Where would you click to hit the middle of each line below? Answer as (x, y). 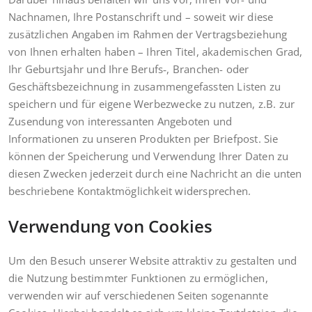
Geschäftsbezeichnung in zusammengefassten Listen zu (145, 86)
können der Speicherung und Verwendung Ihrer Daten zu (149, 156)
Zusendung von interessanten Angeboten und (120, 121)
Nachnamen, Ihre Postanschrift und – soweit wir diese (141, 16)
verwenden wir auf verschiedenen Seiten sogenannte (138, 295)
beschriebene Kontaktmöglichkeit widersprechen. (130, 190)
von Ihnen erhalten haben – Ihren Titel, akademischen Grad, (156, 51)
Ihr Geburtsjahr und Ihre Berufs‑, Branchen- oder (129, 69)
